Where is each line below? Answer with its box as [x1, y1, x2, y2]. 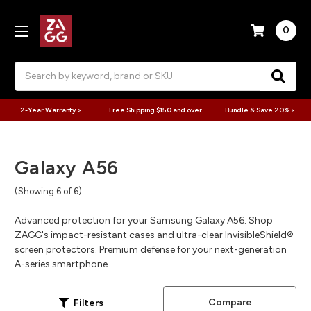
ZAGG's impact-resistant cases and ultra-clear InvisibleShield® [15, 229, 294, 242]
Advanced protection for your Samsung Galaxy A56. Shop [15, 215, 273, 227]
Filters [74, 296, 103, 309]
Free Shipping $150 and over [108, 105, 202, 115]
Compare [208, 296, 252, 309]
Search [15, 62, 46, 75]
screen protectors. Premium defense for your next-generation [15, 244, 287, 256]
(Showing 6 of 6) [15, 186, 82, 197]
